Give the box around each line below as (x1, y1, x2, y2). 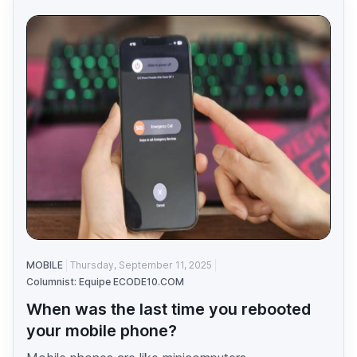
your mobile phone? (26, 321, 177, 341)
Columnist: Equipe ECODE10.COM (26, 276, 184, 288)
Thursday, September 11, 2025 (70, 259, 212, 272)
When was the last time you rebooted (26, 300, 311, 320)
